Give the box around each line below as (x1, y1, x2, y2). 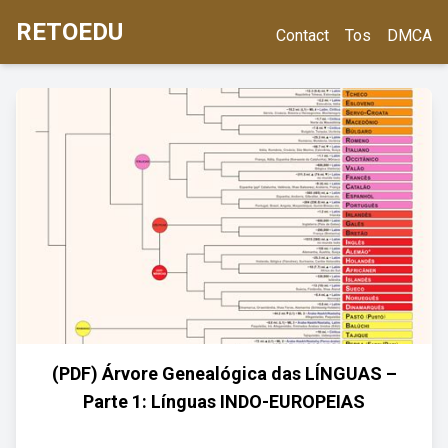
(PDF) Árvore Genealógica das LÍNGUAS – (51, 363, 397, 384)
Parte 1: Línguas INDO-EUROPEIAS (83, 391, 365, 412)
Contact (276, 26, 329, 45)
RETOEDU (16, 18, 123, 46)
